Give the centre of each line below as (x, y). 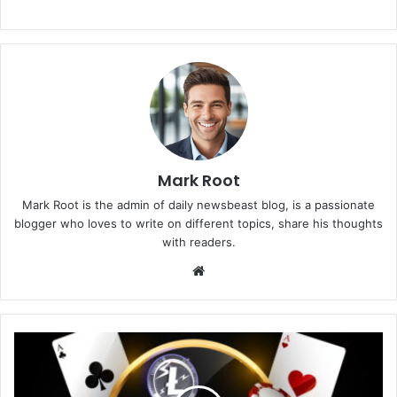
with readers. (198, 241)
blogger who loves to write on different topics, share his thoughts (198, 223)
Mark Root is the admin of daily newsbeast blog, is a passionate (198, 204)
